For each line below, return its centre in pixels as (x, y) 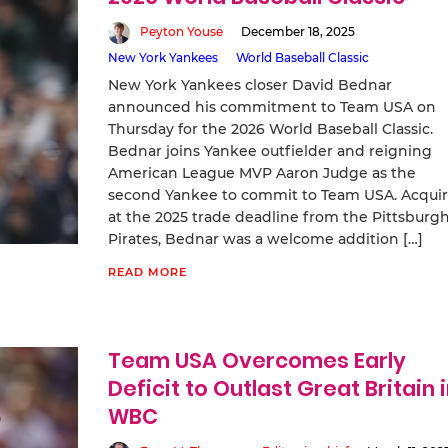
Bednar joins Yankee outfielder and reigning (269, 150)
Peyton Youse (181, 31)
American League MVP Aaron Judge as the (261, 172)
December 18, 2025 (297, 31)
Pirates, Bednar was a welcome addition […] (265, 238)
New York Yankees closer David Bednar (249, 84)
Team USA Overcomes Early (256, 360)
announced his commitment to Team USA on (271, 106)
